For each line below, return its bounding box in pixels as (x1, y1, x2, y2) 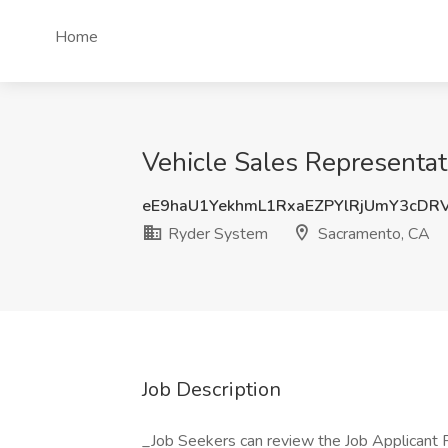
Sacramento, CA (314, 223, 430, 245)
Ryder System (164, 223, 268, 245)
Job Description (142, 376, 281, 403)
